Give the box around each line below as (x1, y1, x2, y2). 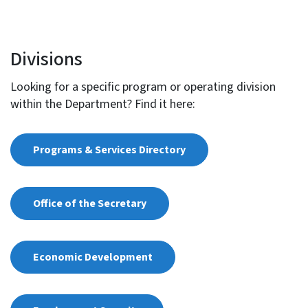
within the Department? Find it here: (10, 96, 195, 113)
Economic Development (32, 250, 153, 265)
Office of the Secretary (32, 196, 146, 212)
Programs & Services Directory (32, 142, 186, 158)
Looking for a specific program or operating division (10, 78, 276, 96)
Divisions (10, 45, 82, 74)
